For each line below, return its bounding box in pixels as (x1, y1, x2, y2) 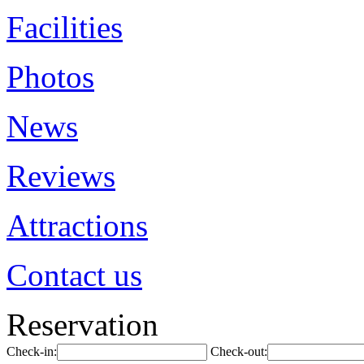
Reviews (6, 158, 115, 193)
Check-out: (210, 344, 267, 358)
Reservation (6, 307, 158, 342)
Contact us (6, 258, 142, 292)
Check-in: (6, 344, 57, 358)
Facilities (6, 10, 123, 45)
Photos (6, 59, 94, 94)
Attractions (6, 208, 148, 243)
